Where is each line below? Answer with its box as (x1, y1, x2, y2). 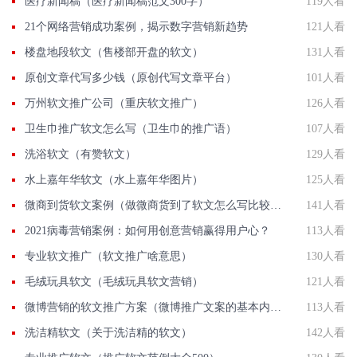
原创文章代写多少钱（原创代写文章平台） (25, 72, 237, 84)
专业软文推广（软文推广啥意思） (25, 250, 192, 262)
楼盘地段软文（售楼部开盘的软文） (25, 46, 203, 58)
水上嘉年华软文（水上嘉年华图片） (25, 174, 203, 186)
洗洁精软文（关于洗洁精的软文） (25, 327, 192, 339)
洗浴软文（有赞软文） (25, 148, 136, 160)
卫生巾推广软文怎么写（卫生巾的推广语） (25, 123, 237, 135)
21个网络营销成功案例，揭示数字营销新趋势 (25, 21, 248, 33)
